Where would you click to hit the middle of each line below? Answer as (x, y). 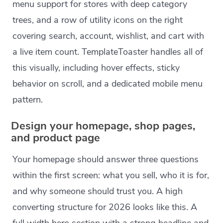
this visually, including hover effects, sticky (96, 68)
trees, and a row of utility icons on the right (98, 20)
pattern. (28, 100)
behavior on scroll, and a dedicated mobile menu (108, 84)
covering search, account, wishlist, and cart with (109, 36)
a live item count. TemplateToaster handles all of (108, 52)
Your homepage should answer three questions (106, 159)
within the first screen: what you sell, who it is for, (111, 175)
